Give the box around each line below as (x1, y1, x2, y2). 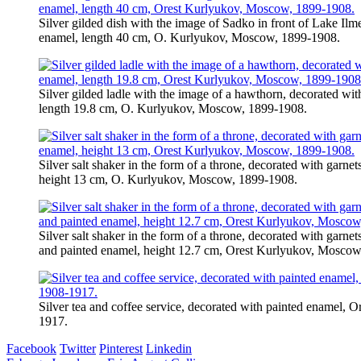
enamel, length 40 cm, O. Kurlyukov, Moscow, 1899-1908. (39, 31, 340, 45)
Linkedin (146, 342, 192, 356)
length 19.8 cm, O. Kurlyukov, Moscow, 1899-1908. (39, 102, 307, 116)
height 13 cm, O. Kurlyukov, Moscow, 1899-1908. (39, 172, 297, 187)
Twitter (60, 342, 96, 356)
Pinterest (99, 342, 143, 356)
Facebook (6, 342, 56, 356)
